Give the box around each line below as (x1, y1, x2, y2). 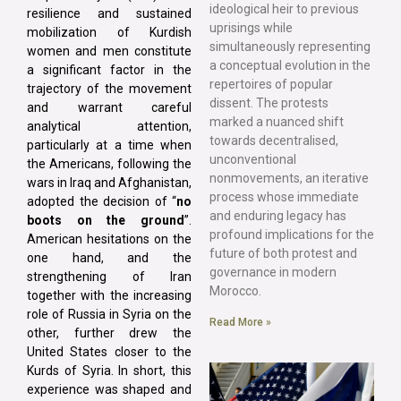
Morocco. (209, 283, 261, 298)
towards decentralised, (209, 132, 338, 148)
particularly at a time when (27, 137, 192, 152)
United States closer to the (27, 344, 192, 359)
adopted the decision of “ (27, 193, 176, 209)
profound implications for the (209, 226, 374, 242)
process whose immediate (209, 189, 359, 204)
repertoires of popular (209, 76, 333, 91)
